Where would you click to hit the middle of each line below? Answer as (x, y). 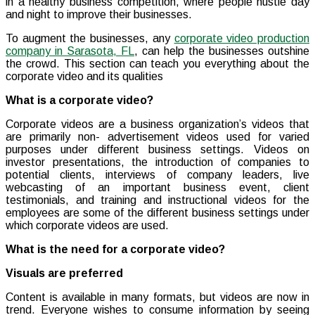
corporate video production (242, 39)
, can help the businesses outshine (222, 51)
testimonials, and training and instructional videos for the (157, 200)
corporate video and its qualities (84, 77)
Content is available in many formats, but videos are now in (157, 297)
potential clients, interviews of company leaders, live (157, 175)
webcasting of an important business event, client (157, 188)
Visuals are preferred (64, 274)
